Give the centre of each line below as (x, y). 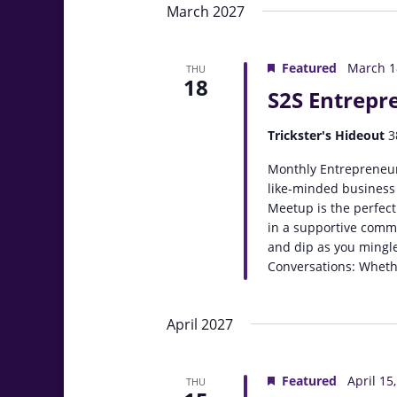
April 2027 (200, 324)
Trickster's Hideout (328, 135)
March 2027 (206, 12)
